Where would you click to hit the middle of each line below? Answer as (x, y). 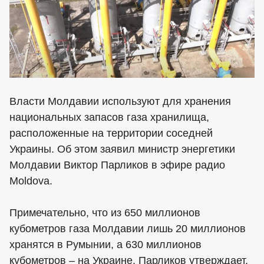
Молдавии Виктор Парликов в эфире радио (117, 165)
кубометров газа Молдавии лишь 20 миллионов (128, 228)
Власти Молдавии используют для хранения (120, 101)
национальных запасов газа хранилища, (109, 117)
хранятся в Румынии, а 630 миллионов (105, 244)
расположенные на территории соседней (111, 133)
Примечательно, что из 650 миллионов (105, 212)
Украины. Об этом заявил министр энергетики (122, 149)
